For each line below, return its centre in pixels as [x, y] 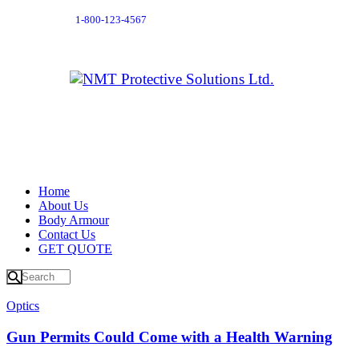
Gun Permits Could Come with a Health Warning [169, 337]
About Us [63, 205]
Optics [23, 306]
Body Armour [74, 220]
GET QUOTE [75, 248]
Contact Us [67, 234]
